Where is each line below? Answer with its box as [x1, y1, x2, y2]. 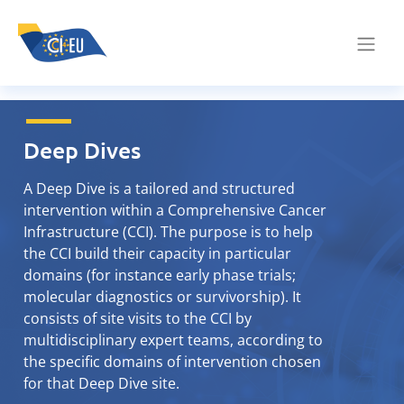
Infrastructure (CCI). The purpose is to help [23, 221, 313, 242]
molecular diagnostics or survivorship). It [23, 286, 301, 307]
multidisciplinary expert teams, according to [23, 329, 323, 350]
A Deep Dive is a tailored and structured [23, 178, 295, 198]
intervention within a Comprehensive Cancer [23, 199, 326, 220]
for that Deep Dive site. [23, 372, 179, 393]
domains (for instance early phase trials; [23, 264, 296, 285]
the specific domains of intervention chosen [23, 351, 321, 372]
